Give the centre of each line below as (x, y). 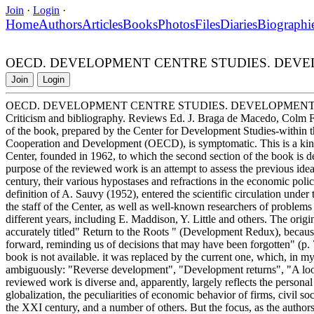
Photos (176, 24)
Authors (60, 24)
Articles (102, 24)
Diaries (239, 24)
